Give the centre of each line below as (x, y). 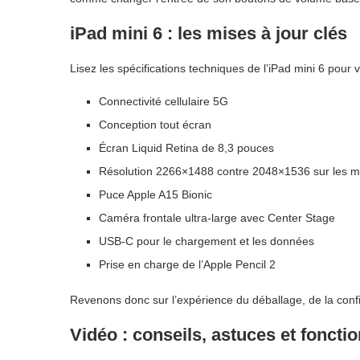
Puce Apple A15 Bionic (155, 194)
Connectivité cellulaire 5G (164, 101)
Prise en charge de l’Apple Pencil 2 (187, 264)
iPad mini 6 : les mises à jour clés (209, 33)
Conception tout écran (155, 124)
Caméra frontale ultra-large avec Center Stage (217, 217)
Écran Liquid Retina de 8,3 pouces (186, 147)
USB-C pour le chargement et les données (207, 241)
